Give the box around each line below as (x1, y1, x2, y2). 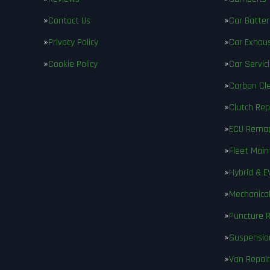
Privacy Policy (48, 36, 98, 49)
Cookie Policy (48, 58, 98, 71)
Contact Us (48, 14, 90, 27)
